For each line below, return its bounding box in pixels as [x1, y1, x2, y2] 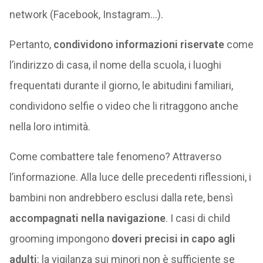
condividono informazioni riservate [53, 38, 224, 50]
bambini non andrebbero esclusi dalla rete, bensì [9, 191, 233, 204]
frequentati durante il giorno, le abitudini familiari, [9, 79, 233, 92]
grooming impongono [9, 232, 112, 245]
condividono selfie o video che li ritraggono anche [9, 100, 238, 112]
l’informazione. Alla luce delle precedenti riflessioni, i [9, 171, 251, 183]
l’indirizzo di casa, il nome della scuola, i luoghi [9, 59, 221, 71]
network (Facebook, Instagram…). [9, 8, 163, 21]
